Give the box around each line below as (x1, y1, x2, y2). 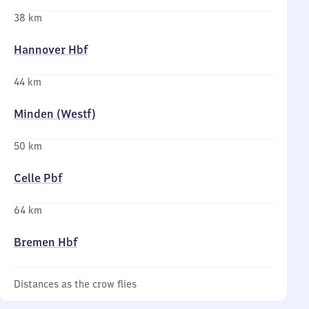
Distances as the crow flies (14, 278, 137, 290)
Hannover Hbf (14, 43, 88, 57)
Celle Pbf (14, 171, 62, 185)
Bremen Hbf (14, 235, 77, 249)
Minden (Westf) (14, 107, 96, 121)
